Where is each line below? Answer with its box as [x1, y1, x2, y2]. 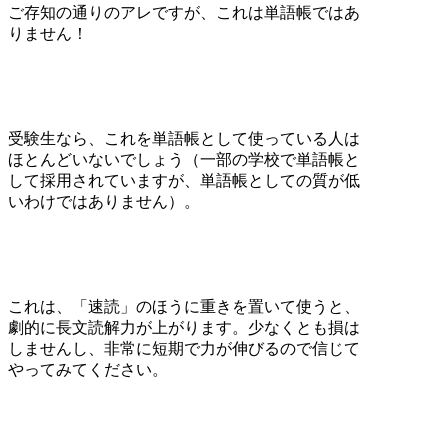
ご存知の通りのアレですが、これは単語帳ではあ [8, 3, 360, 21]
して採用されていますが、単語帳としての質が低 [8, 171, 360, 189]
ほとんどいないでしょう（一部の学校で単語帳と [8, 150, 360, 168]
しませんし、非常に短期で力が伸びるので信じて [8, 339, 360, 357]
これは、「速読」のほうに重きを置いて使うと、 [8, 297, 360, 315]
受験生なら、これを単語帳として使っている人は [8, 129, 360, 147]
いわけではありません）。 [8, 192, 200, 210]
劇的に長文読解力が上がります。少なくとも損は [8, 318, 360, 336]
